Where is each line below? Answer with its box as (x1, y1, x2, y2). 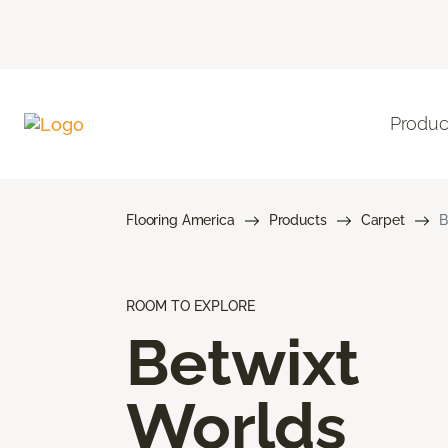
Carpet (360, 211, 405, 228)
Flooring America (126, 211, 235, 228)
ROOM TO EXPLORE (126, 297, 255, 314)
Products (268, 211, 327, 228)
